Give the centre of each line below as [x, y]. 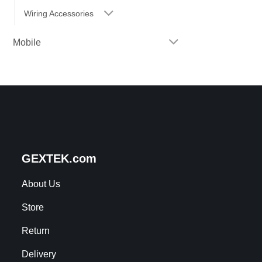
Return [36, 231]
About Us [41, 184]
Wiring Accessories [59, 14]
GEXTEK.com [59, 159]
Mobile [27, 43]
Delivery [39, 254]
